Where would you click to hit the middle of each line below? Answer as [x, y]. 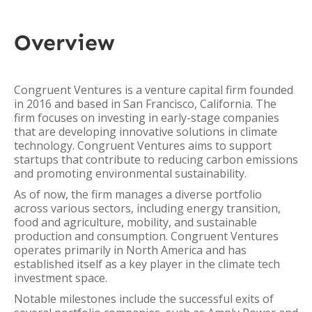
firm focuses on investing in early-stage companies [147, 118]
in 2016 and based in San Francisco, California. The [145, 104]
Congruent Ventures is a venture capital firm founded [154, 90]
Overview [64, 42]
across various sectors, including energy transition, [147, 208]
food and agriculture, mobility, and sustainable [135, 222]
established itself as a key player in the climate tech [147, 264]
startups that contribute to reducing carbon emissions [156, 159]
